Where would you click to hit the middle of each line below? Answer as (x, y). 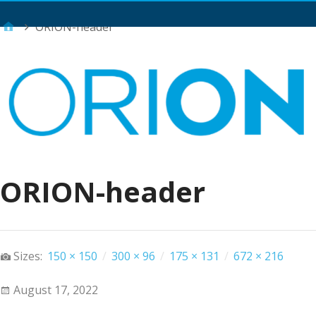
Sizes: (29, 256)
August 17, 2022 (56, 290)
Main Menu (171, 17)
